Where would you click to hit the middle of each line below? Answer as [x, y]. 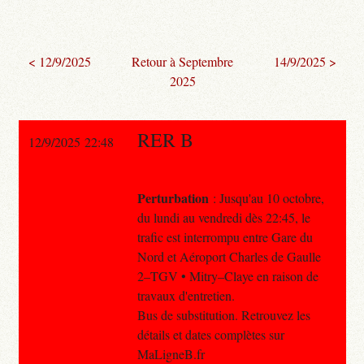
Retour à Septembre [182, 61]
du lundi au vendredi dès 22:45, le [223, 217]
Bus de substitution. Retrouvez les [223, 314]
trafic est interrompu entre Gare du [225, 236]
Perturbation [173, 197]
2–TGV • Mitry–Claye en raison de [227, 275]
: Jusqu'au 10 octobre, [266, 197]
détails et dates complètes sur [210, 334]
